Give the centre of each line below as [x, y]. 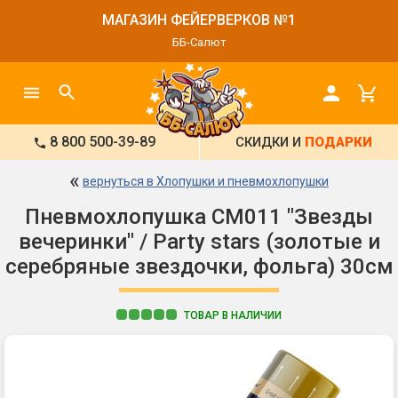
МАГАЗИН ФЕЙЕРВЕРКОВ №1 [199, 20]
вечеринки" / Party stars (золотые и [199, 242]
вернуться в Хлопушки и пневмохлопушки [206, 181]
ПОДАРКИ [338, 142]
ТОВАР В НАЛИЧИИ [233, 316]
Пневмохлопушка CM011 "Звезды [199, 217]
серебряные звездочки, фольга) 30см [199, 267]
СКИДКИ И [270, 142]
